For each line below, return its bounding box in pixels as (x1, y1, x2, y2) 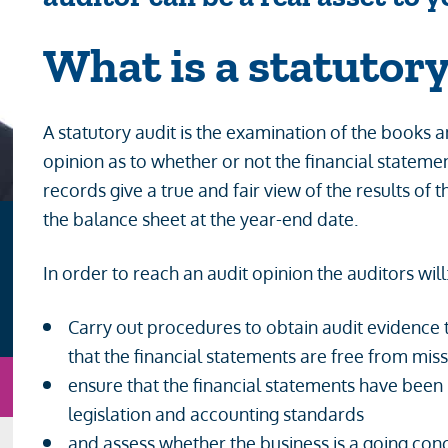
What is (43, 37, 216, 94)
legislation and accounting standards (68, 403, 365, 425)
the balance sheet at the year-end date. (43, 208, 359, 230)
